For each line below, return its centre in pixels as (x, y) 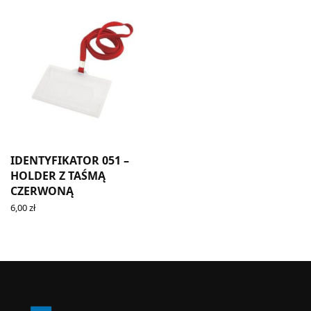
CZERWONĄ (42, 191)
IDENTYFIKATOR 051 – (70, 160)
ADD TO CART (41, 219)
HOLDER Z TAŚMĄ (58, 175)
